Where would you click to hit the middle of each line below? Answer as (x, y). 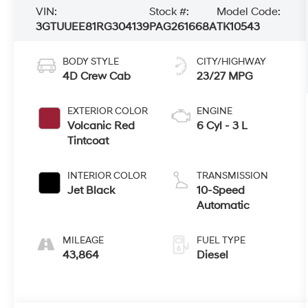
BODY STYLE (91, 61)
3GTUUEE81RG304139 (93, 27)
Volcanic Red (101, 125)
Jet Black (91, 190)
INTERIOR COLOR (107, 175)
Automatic (223, 205)
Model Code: (249, 12)
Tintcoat (88, 141)
